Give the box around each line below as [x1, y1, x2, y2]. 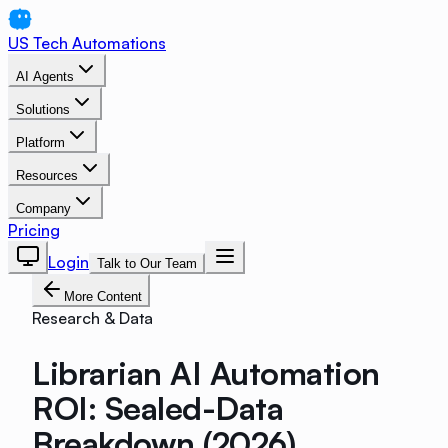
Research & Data [32, 308, 153, 328]
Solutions [16, 102, 70, 117]
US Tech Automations [8, 33, 166, 53]
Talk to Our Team [97, 256, 197, 271]
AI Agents [16, 69, 74, 84]
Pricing [8, 220, 60, 240]
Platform [16, 135, 65, 150]
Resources [16, 168, 78, 183]
